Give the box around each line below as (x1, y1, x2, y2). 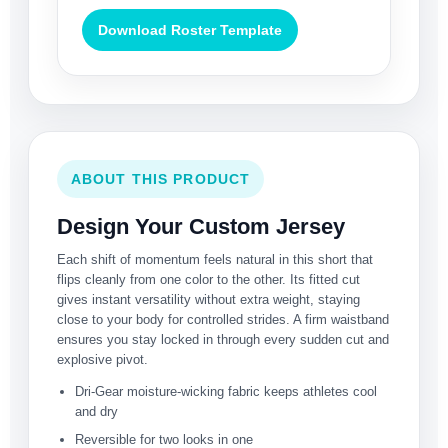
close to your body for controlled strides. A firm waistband (57, 312, 389, 328)
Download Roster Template (98, 22, 282, 39)
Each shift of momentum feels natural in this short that (57, 252, 373, 268)
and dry (75, 404, 118, 420)
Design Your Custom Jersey (57, 214, 345, 240)
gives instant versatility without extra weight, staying (57, 292, 360, 308)
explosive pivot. (57, 352, 148, 368)
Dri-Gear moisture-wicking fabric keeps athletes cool (75, 384, 377, 400)
